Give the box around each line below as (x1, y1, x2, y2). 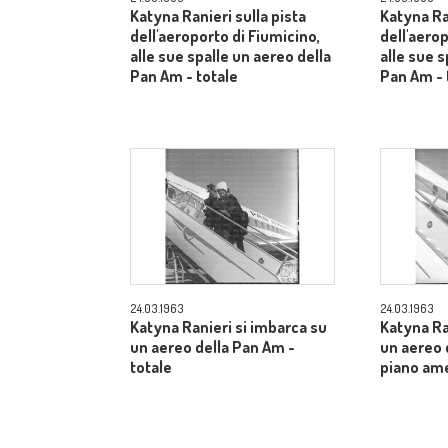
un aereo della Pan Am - (130, 337, 295, 357)
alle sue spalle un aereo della (130, 46, 331, 66)
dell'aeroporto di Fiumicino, (130, 26, 320, 46)
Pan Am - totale (130, 66, 238, 86)
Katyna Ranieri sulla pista (130, 6, 306, 26)
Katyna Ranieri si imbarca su (130, 317, 327, 337)
